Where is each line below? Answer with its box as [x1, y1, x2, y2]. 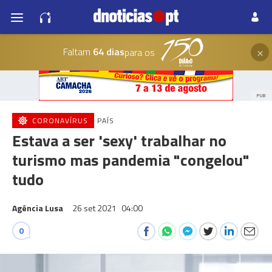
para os [124, 45, 155, 59]
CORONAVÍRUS [32, 115, 88, 126]
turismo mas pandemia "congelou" [12, 148, 250, 172]
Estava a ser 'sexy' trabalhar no [12, 129, 226, 152]
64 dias [90, 44, 124, 59]
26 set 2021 [72, 202, 118, 214]
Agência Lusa [12, 202, 63, 214]
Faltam [63, 44, 90, 59]
